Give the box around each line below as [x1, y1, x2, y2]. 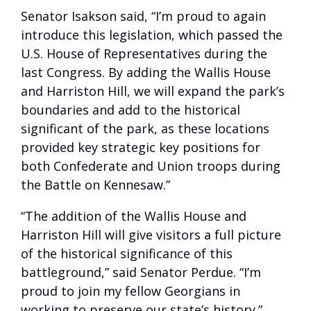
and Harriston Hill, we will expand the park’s [21, 83, 285, 99]
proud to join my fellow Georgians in [21, 283, 240, 299]
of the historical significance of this [21, 245, 233, 262]
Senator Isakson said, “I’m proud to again [21, 8, 266, 24]
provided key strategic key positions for [21, 139, 260, 155]
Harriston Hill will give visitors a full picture [21, 226, 281, 243]
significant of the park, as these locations [21, 120, 269, 137]
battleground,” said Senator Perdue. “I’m [21, 264, 261, 280]
